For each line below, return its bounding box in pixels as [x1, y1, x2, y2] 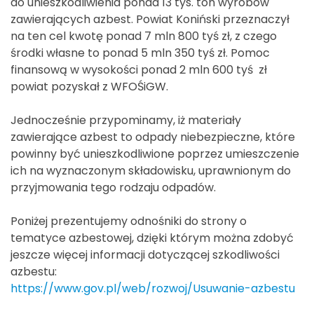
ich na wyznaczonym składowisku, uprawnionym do [11, 162, 291, 179]
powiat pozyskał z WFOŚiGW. [11, 78, 168, 95]
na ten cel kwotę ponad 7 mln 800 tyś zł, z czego [11, 27, 277, 44]
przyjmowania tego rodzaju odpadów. [11, 179, 216, 196]
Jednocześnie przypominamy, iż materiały [11, 111, 241, 128]
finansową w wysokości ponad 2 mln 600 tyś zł [11, 61, 267, 78]
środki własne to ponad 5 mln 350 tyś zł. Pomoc [11, 44, 270, 61]
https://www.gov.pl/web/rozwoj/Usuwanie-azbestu [11, 280, 295, 296]
